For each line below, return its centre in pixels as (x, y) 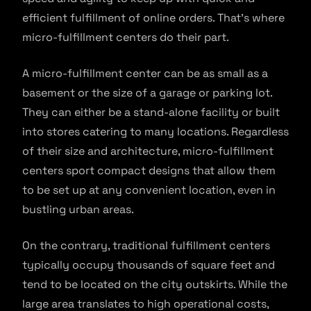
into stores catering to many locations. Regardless (155, 132)
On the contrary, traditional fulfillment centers (146, 246)
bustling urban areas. (78, 210)
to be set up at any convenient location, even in (149, 190)
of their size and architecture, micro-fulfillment (148, 151)
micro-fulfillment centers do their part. (126, 37)
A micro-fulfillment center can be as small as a (145, 74)
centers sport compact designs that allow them (149, 171)
